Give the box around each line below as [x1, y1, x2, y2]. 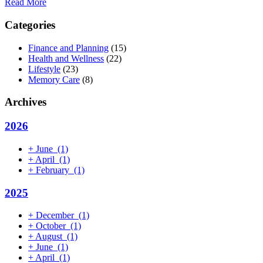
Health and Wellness [28, 53, 104, 63]
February [33, 164, 72, 175]
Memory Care [28, 74, 80, 85]
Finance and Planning [28, 42, 109, 53]
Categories [5, 19, 55, 31]
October [33, 221, 68, 231]
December [33, 210, 76, 221]
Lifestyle [28, 63, 60, 74]
